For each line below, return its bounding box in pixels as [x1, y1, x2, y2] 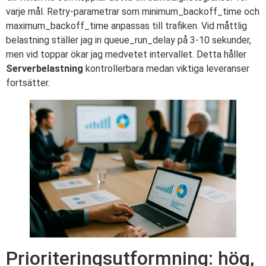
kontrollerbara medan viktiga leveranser [83, 63, 249, 75]
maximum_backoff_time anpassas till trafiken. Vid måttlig [6, 20, 247, 32]
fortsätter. [6, 77, 50, 89]
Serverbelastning [6, 63, 83, 75]
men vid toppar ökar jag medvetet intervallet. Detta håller [6, 49, 246, 61]
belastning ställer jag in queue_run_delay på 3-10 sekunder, [6, 34, 251, 46]
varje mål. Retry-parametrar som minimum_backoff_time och [6, 6, 259, 18]
